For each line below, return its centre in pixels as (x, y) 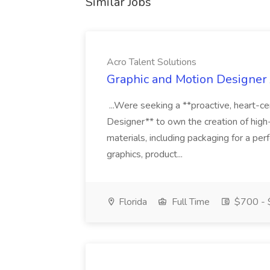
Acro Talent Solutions (152, 62)
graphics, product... (146, 154)
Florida (132, 202)
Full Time (190, 202)
